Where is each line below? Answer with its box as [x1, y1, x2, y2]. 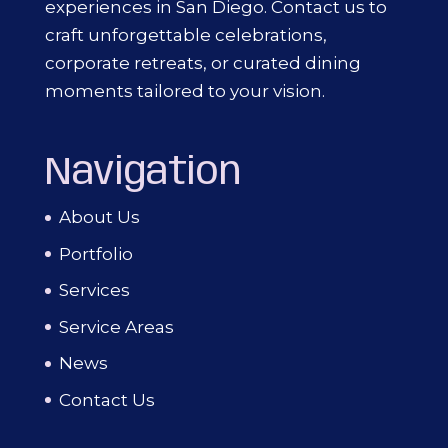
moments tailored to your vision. [44, 81, 325, 102]
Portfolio [58, 243, 133, 264]
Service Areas [58, 316, 174, 337]
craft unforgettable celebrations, [44, 25, 327, 46]
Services [58, 280, 130, 301]
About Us [58, 207, 140, 228]
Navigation [44, 154, 241, 194]
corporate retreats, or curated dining [44, 53, 361, 74]
